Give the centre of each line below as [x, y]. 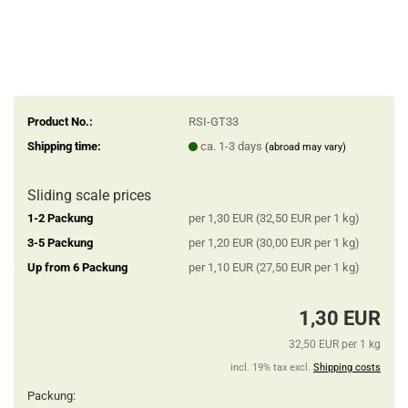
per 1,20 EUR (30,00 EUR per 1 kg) [274, 242]
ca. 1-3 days [232, 146]
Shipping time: [64, 146]
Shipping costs [347, 367]
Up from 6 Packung [77, 267]
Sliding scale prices [89, 195]
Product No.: [60, 121]
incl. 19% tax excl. [272, 367]
